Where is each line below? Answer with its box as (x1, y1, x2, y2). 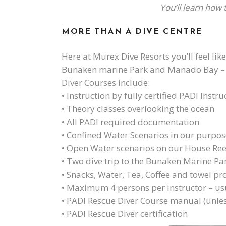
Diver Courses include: (62, 77, 150, 89)
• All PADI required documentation (62, 116, 199, 128)
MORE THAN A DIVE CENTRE (62, 28, 202, 36)
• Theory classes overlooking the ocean (62, 103, 214, 115)
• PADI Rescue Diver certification (62, 208, 188, 220)
